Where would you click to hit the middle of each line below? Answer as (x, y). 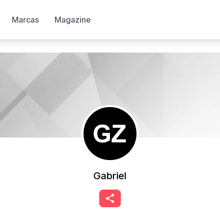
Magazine (73, 20)
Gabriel (110, 176)
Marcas (25, 20)
